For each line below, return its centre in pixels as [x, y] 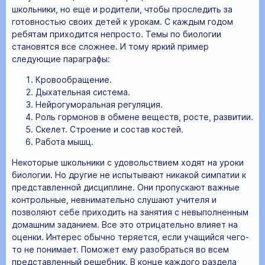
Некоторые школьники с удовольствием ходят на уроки [128, 162]
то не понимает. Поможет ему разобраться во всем [120, 249]
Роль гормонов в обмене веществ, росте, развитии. [144, 117]
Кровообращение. [74, 79]
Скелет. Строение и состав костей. [109, 129]
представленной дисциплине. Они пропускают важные [126, 187]
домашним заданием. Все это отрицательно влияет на [125, 224]
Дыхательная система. [83, 92]
